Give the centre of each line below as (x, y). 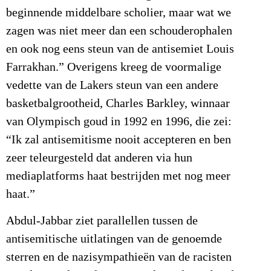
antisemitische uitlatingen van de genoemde (114, 239)
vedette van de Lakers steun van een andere (112, 85)
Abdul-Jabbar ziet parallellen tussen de (102, 221)
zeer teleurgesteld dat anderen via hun (99, 158)
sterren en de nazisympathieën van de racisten (119, 257)
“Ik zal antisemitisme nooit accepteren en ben (119, 139)
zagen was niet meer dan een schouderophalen (119, 31)
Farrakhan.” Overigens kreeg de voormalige (114, 67)
